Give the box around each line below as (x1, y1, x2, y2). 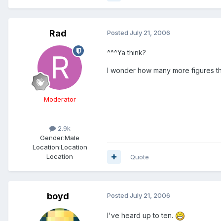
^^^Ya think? (107, 48, 146, 57)
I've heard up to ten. (107, 211, 175, 220)
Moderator (43, 95, 76, 104)
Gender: (40, 133, 65, 142)
